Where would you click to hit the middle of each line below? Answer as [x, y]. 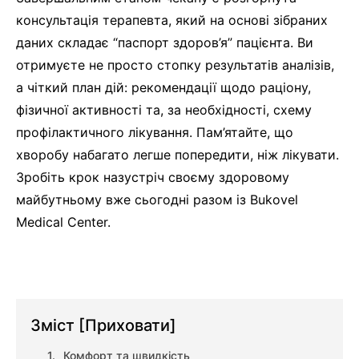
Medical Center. [63, 222]
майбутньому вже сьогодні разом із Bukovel [157, 200]
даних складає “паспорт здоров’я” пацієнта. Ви [165, 43]
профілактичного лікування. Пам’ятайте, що [155, 133]
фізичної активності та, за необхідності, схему [164, 110]
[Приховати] [127, 326]
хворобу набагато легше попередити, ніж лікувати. [177, 155]
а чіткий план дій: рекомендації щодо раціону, [163, 88]
